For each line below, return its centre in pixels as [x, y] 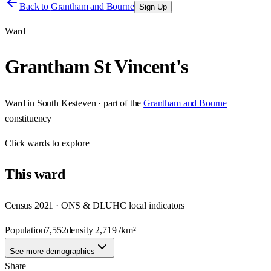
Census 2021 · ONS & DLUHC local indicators [95, 205]
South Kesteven [66, 103]
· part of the [119, 103]
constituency [28, 118]
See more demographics [52, 251]
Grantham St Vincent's [96, 67]
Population [25, 230]
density [81, 230]
